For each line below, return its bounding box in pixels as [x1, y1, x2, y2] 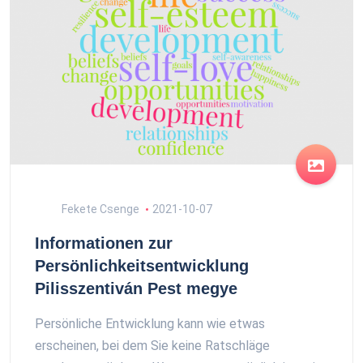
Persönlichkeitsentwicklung [35, 257, 249, 275]
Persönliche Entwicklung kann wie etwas [35, 316, 265, 332]
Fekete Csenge [59, 203, 139, 216]
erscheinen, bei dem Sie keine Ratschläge [35, 338, 270, 354]
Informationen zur [35, 234, 173, 253]
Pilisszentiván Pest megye [35, 280, 237, 298]
